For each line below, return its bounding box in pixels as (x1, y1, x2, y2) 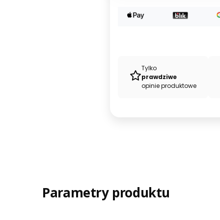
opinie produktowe (141, 81, 196, 90)
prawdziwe (141, 72, 178, 81)
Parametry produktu (42, 183, 170, 201)
